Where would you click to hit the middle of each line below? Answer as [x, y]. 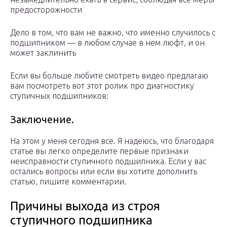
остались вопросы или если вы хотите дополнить [104, 172]
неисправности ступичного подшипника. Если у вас [108, 161]
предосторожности [46, 10]
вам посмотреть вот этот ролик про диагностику [102, 86]
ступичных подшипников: [59, 96]
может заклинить [43, 53]
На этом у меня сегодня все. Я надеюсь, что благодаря [112, 141]
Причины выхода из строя [85, 206]
